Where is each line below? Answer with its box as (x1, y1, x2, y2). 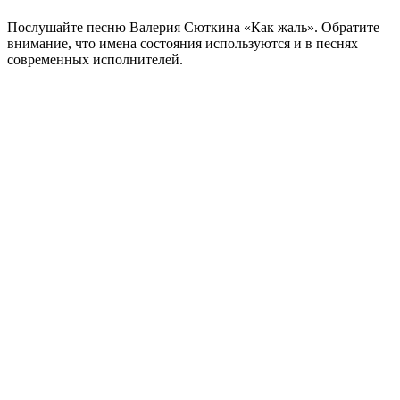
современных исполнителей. (7, 51, 183, 67)
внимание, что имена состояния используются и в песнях (7, 35, 358, 51)
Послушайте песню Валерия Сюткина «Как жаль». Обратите (7, 19, 379, 35)
